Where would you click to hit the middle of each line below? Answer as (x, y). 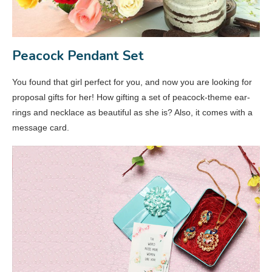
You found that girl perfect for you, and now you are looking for (132, 82)
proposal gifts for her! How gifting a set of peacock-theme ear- (131, 97)
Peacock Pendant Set (78, 56)
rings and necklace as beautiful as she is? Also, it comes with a (132, 112)
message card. (41, 127)
